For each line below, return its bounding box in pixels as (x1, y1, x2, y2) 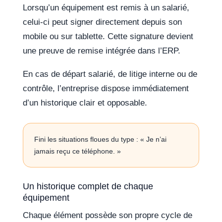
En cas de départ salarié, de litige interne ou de (23, 69, 198, 79)
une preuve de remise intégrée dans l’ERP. (23, 46, 181, 56)
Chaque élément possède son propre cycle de (23, 211, 193, 221)
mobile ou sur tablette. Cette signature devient (23, 32, 194, 42)
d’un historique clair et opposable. (23, 98, 148, 108)
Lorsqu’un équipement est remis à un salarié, (23, 3, 190, 13)
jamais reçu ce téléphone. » (34, 147, 121, 156)
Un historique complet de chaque (23, 181, 154, 192)
